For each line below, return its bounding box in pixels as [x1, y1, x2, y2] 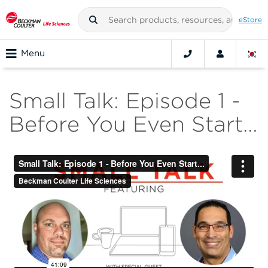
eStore [239, 15, 262, 24]
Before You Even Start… [9, 111, 257, 138]
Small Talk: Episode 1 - [9, 87, 240, 114]
